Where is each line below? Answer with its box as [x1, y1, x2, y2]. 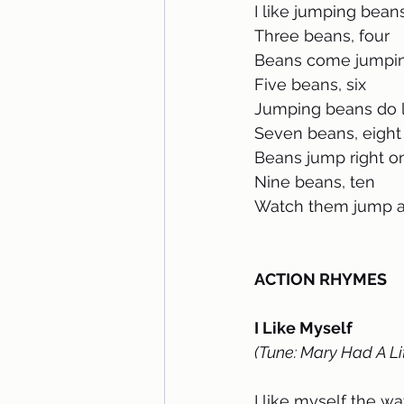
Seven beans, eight [254, 124, 401, 142]
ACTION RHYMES [254, 270, 387, 289]
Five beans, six [254, 75, 371, 94]
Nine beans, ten [254, 172, 375, 191]
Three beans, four [254, 26, 394, 45]
